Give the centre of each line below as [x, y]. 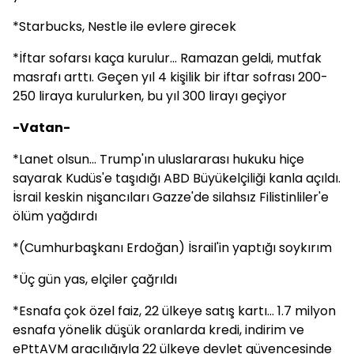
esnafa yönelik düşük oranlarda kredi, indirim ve [158, 330]
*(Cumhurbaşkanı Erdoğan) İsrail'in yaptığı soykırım [172, 248]
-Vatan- [41, 128]
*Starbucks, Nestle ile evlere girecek [124, 26]
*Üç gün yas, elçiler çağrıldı [95, 279]
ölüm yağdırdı [55, 216]
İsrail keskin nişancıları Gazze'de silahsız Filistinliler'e [171, 197]
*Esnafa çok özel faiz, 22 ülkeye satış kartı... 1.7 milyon [174, 311]
